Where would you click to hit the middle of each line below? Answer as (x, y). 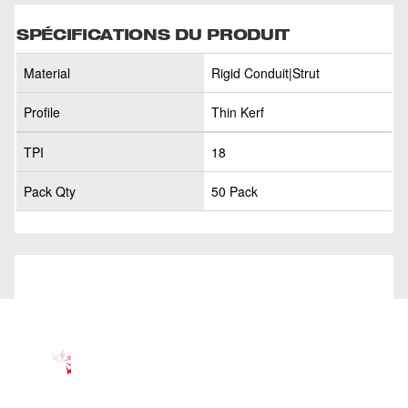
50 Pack (235, 191)
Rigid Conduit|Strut (265, 73)
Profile (42, 112)
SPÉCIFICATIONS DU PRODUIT (153, 34)
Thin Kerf (238, 112)
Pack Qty (50, 191)
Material (47, 73)
